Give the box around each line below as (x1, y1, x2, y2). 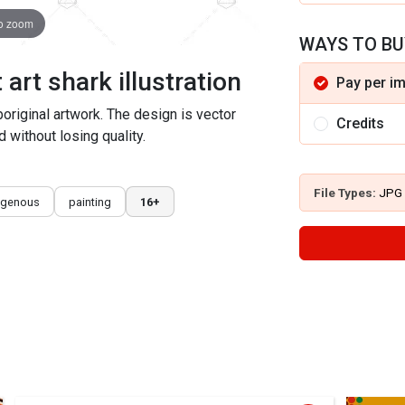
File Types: (314, 185, 379, 200)
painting (69, 194, 111, 209)
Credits (336, 115, 384, 132)
